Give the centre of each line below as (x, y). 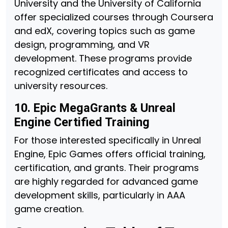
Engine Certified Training (82, 122)
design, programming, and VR (82, 45)
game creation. (49, 209)
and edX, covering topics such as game (105, 31)
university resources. (61, 86)
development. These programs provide (103, 58)
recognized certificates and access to (101, 72)
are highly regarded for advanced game (106, 181)
